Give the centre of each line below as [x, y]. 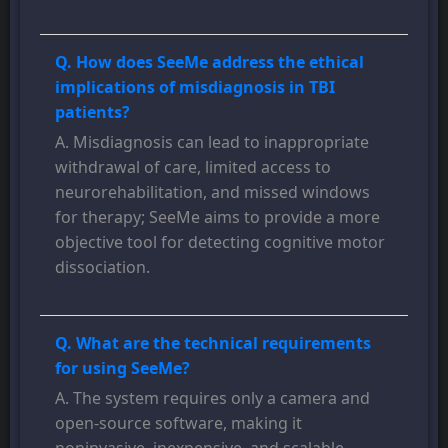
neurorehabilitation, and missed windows [212, 192]
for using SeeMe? [122, 368]
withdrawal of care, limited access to [193, 167]
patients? [92, 112]
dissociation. [102, 267]
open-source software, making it [178, 423]
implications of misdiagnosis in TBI [195, 87]
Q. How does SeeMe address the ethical [209, 62]
